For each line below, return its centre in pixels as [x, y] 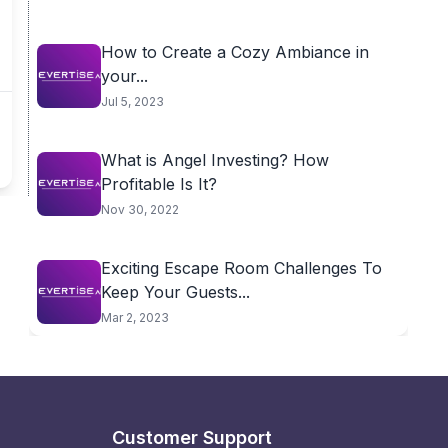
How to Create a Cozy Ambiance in [234, 52]
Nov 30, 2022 [139, 209]
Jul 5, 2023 [132, 101]
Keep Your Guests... [175, 292]
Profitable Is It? [158, 184]
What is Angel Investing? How [214, 160]
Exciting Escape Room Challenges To [241, 268]
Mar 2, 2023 [134, 317]
